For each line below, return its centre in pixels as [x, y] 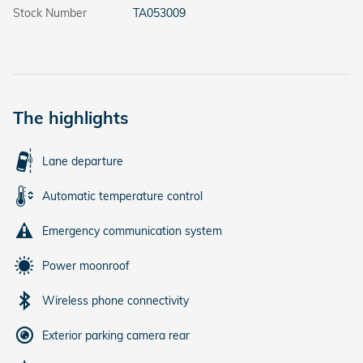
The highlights [71, 117]
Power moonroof [86, 266]
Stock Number [50, 13]
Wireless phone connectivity [115, 301]
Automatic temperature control [122, 196]
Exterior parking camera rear [116, 335]
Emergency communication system [132, 231]
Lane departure [83, 161]
